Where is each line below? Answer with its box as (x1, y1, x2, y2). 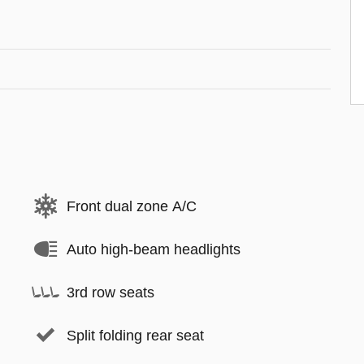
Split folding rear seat (67, 327, 204, 344)
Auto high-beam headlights (67, 240, 240, 258)
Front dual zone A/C (67, 197, 197, 214)
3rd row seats (67, 284, 154, 301)
